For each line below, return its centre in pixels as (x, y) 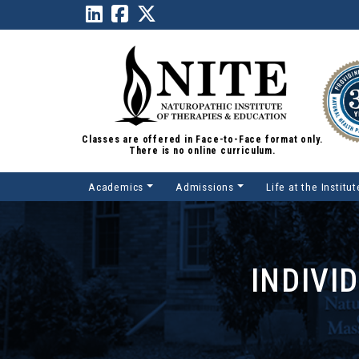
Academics (116, 187)
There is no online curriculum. (202, 151)
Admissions (205, 187)
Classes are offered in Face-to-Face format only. (202, 139)
